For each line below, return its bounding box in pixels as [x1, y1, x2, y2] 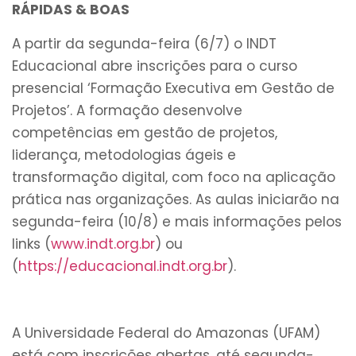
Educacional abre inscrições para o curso [12, 56, 297, 75]
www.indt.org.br [51, 234, 155, 253]
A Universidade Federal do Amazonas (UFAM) [12, 323, 320, 343]
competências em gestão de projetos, [12, 122, 277, 142]
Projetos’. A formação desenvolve [12, 100, 242, 120]
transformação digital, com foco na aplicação [12, 167, 335, 187]
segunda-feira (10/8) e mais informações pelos [12, 211, 342, 231]
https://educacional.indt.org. [18, 256, 214, 276]
